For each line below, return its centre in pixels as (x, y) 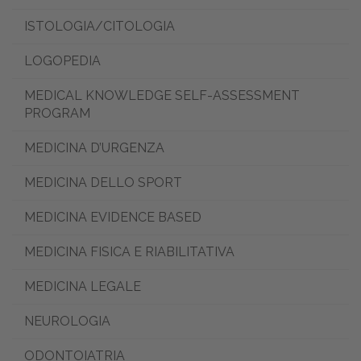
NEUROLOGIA (67, 322)
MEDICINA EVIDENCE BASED (113, 218)
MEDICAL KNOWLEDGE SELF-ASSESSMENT (162, 96)
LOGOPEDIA (62, 61)
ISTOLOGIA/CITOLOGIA (100, 27)
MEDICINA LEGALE (83, 287)
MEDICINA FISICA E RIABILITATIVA (129, 252)
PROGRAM (57, 114)
